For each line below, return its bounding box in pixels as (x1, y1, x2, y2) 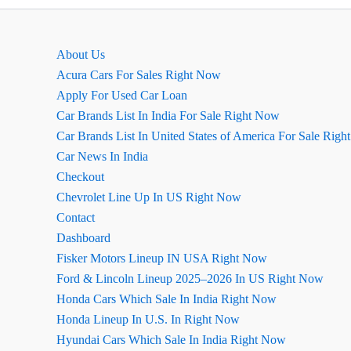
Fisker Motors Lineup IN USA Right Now (56, 251, 267, 265)
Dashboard (56, 231, 110, 244)
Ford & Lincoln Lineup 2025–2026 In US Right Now (56, 272, 324, 285)
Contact (56, 211, 95, 224)
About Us (56, 48, 105, 61)
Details (34, 38, 70, 52)
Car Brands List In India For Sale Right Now (56, 109, 280, 122)
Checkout (56, 170, 104, 183)
